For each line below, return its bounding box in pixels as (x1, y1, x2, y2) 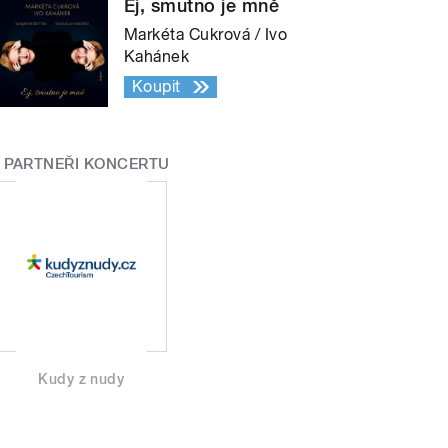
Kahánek (124, 46, 190, 66)
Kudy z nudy (38, 371, 125, 388)
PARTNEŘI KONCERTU (3, 154, 170, 173)
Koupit (132, 76, 181, 96)
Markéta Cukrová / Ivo (124, 24, 288, 44)
